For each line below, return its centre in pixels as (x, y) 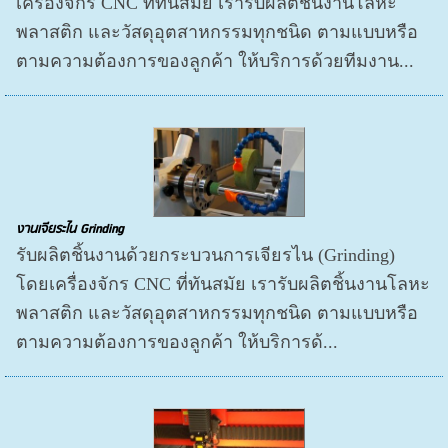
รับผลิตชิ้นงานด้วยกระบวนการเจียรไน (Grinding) (206, 255)
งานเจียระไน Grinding (70, 230)
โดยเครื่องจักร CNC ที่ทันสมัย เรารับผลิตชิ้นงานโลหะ (223, 284)
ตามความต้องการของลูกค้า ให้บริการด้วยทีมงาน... (215, 61)
